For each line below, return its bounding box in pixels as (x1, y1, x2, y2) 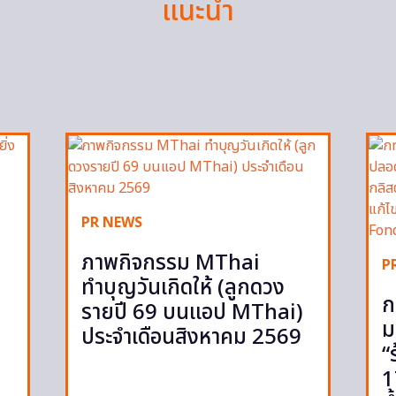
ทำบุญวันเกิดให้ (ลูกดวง (81, 271, 285, 304)
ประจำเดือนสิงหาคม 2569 (81, 321, 301, 354)
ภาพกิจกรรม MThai (81, 247, 260, 279)
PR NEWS (81, 211, 142, 233)
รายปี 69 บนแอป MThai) (81, 296, 303, 329)
